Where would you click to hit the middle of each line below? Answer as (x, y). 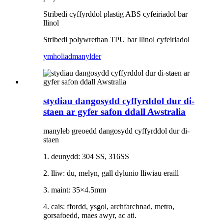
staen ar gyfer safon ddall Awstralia (114, 111)
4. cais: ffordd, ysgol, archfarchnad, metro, (109, 206)
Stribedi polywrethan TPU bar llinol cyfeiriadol (116, 40)
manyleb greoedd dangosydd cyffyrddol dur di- (116, 131)
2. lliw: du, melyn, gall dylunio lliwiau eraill (111, 173)
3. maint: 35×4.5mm (75, 190)
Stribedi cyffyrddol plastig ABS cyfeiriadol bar (115, 14)
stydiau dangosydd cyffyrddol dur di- (119, 101)
